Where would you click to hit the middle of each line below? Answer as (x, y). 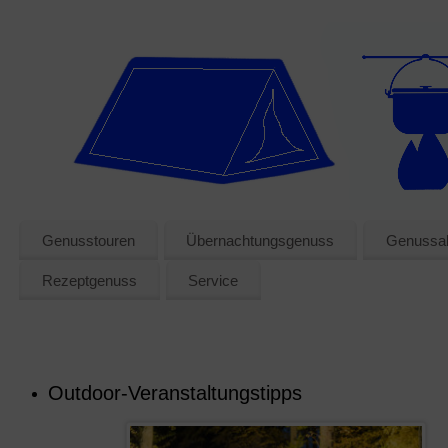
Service (213, 280)
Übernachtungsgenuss (260, 240)
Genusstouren (88, 240)
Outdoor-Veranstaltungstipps (175, 393)
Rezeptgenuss (89, 280)
